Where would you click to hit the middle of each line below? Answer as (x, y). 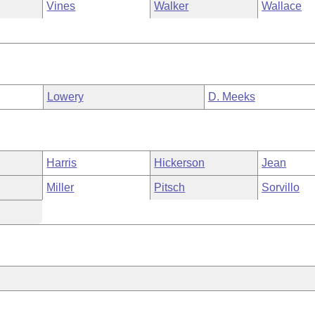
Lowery (65, 97)
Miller (60, 187)
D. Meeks (231, 97)
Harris (62, 163)
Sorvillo (281, 187)
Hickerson (180, 163)
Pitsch (170, 187)
